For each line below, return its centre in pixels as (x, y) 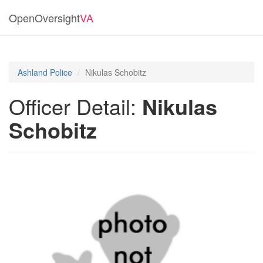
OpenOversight (44, 18)
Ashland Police (45, 72)
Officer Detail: (75, 106)
